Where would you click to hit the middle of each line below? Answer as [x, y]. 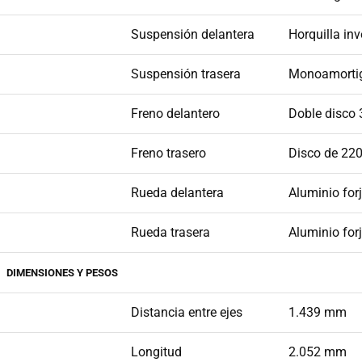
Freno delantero [175, 114]
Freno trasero [168, 154]
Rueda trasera [170, 233]
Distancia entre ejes [187, 313]
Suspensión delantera [193, 35]
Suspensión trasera [186, 74]
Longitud [156, 352]
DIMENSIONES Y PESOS [62, 273]
